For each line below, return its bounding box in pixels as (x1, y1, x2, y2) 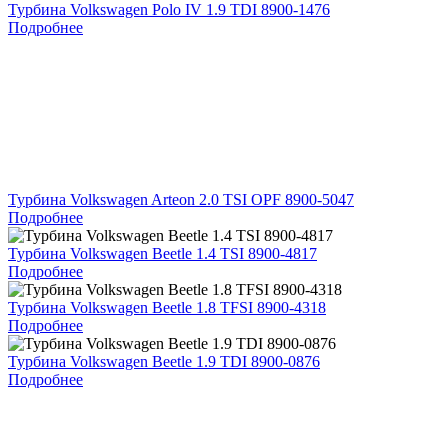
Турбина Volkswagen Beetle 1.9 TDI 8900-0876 (8, 352, 320, 370)
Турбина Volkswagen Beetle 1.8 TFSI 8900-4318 (8, 298, 326, 316)
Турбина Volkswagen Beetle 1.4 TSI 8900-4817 (8, 244, 317, 262)
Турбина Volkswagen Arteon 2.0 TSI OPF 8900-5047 (8, 190, 354, 208)
